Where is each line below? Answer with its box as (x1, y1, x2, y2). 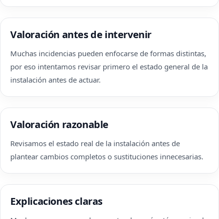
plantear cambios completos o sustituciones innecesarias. (10, 152, 203, 161)
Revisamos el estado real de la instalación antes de (10, 138, 180, 148)
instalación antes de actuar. (10, 75, 101, 85)
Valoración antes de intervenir (10, 28, 152, 41)
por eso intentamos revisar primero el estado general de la (10, 62, 208, 71)
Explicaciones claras (10, 195, 103, 208)
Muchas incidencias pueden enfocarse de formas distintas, (10, 48, 206, 58)
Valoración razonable (10, 118, 109, 131)
